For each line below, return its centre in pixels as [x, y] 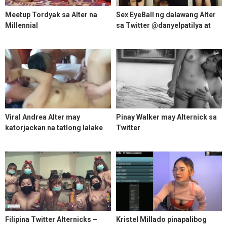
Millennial [22, 26]
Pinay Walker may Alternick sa [166, 117]
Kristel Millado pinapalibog [161, 220]
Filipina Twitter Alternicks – [51, 220]
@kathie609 [136, 36]
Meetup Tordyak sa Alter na [51, 15]
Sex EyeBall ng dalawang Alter [166, 15]
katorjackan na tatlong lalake [54, 128]
